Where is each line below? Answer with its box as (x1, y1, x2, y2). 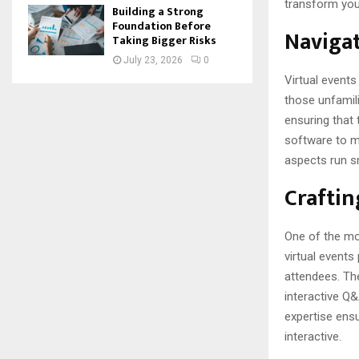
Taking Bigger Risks (112, 31, 216, 50)
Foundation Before (112, 17, 211, 35)
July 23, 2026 (123, 54, 183, 66)
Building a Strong (112, 2, 204, 21)
